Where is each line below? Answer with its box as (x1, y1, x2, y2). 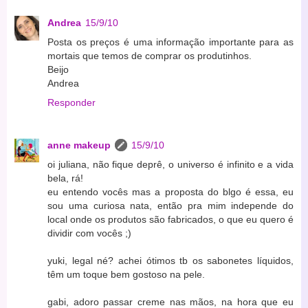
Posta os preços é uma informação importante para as (47, 36, 294, 48)
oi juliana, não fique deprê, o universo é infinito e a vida (47, 159, 294, 170)
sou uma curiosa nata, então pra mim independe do (47, 200, 294, 212)
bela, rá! (47, 173, 83, 184)
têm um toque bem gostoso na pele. (47, 269, 205, 280)
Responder (47, 97, 96, 109)
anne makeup (47, 140, 111, 151)
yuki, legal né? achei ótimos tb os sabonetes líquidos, (47, 255, 294, 267)
